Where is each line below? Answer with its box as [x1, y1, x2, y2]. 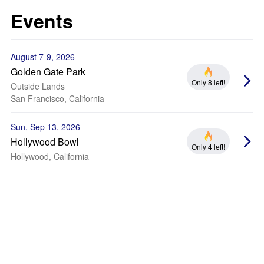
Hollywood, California [11, 150, 89, 162]
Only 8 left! [192, 77, 225, 87]
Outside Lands [11, 80, 65, 92]
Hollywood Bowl [11, 135, 79, 148]
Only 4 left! [192, 141, 225, 151]
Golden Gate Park [11, 65, 85, 78]
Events [11, 7, 73, 34]
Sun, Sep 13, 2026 [11, 121, 80, 133]
